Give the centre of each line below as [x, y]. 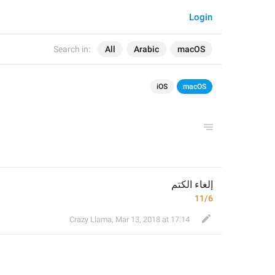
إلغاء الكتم [192, 184]
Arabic [146, 49]
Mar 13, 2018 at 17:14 [153, 219]
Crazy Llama [91, 219]
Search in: [72, 49]
